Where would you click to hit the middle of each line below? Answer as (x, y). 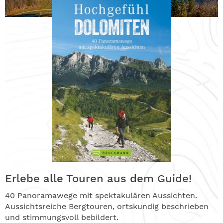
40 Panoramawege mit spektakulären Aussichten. (101, 195)
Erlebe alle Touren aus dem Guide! (98, 178)
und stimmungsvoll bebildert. (62, 217)
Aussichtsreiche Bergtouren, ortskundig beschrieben (107, 206)
